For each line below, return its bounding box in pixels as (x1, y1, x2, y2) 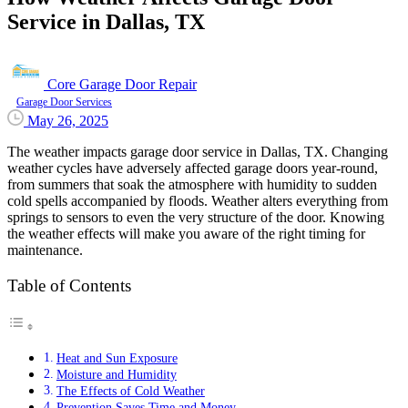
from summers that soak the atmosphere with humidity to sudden (7, 176, 377, 192)
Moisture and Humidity (56, 367, 177, 382)
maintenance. (7, 241, 83, 258)
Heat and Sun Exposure (56, 351, 178, 366)
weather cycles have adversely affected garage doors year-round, (7, 159, 378, 176)
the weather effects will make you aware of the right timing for (7, 225, 365, 241)
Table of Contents (7, 276, 131, 295)
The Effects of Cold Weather (56, 383, 205, 399)
